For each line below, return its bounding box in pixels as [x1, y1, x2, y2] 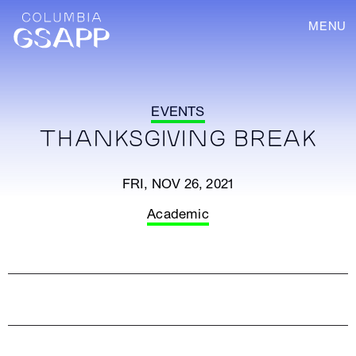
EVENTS [151, 103, 205, 120]
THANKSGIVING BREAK [40, 127, 316, 152]
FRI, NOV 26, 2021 [122, 176, 234, 192]
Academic [147, 206, 209, 222]
